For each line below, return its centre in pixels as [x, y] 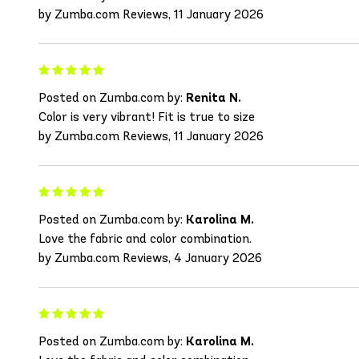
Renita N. [214, 98]
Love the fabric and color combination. [145, 239]
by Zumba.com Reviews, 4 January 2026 [150, 258]
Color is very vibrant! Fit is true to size [147, 117]
